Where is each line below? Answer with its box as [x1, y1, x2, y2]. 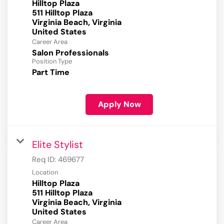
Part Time [32, 67, 69, 78]
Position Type [32, 57, 72, 66]
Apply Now [97, 99, 141, 110]
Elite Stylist [32, 138, 83, 151]
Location [32, 168, 58, 177]
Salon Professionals [32, 47, 109, 58]
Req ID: [32, 154, 58, 165]
